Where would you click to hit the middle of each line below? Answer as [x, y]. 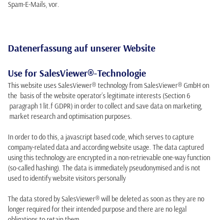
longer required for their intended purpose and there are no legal [97, 209]
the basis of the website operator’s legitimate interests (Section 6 [99, 96]
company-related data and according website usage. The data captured [106, 147]
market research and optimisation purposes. [70, 116]
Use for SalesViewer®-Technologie [77, 73]
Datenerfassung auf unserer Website [82, 48]
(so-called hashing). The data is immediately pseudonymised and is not [104, 168]
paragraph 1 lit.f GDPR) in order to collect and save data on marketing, [105, 106]
